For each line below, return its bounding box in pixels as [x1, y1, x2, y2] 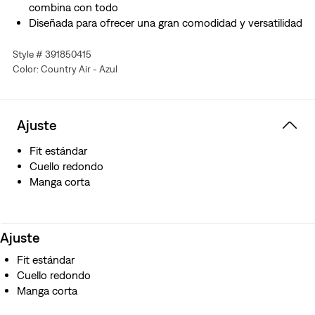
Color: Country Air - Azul [12, 63, 117, 75]
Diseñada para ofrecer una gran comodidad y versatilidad [28, 16, 302, 30]
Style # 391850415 [12, 49, 91, 60]
